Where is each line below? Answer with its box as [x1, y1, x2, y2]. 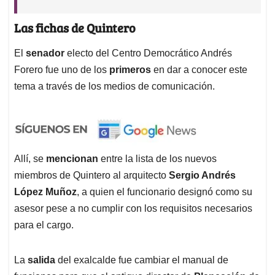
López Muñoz [14, 186, 77, 197]
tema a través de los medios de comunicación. [14, 80, 215, 91]
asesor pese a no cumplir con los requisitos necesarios [14, 203, 252, 214]
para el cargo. [14, 219, 76, 230]
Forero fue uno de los [14, 64, 109, 75]
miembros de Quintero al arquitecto [14, 169, 169, 180]
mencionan [46, 153, 101, 164]
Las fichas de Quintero [14, 19, 138, 37]
